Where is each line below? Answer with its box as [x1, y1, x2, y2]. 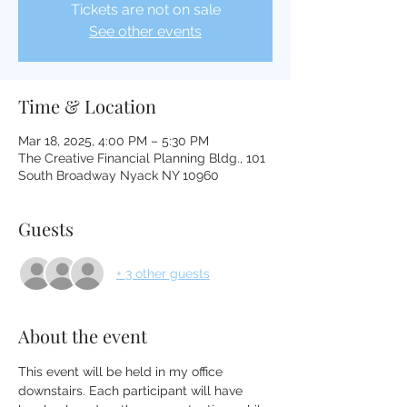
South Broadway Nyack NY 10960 [18, 168, 219, 183]
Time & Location [18, 94, 156, 118]
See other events [89, 23, 202, 40]
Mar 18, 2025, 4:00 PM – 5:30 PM [18, 134, 209, 148]
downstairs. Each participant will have [18, 383, 246, 398]
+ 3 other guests [116, 265, 210, 281]
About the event [18, 323, 147, 348]
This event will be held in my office [18, 364, 226, 379]
